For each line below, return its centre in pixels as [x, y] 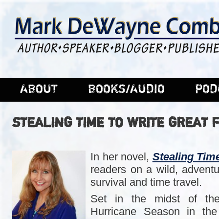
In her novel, [121, 156]
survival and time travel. [146, 182]
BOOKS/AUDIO [126, 89]
